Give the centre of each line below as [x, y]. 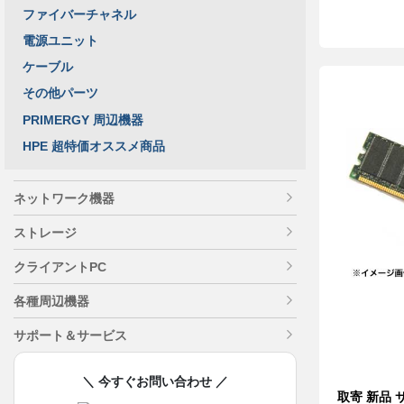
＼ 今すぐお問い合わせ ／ [155, 381]
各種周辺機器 [51, 301]
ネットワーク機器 [64, 198]
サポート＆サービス [70, 335]
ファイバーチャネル [79, 14]
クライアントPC [60, 266]
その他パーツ [60, 93]
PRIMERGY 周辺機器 [83, 119]
